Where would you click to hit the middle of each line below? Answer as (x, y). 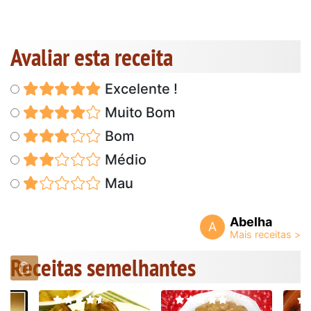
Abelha (251, 221)
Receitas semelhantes (103, 267)
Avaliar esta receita (92, 57)
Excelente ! (139, 89)
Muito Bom (138, 112)
